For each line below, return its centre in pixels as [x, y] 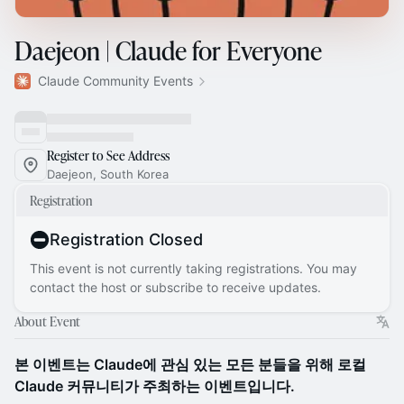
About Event [47, 321]
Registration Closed [126, 239]
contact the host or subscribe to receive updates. [175, 287]
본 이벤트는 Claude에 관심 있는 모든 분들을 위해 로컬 [190, 364]
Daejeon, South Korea [108, 174]
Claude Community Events [115, 81]
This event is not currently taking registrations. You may [193, 268]
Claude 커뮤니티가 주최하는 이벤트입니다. [155, 386]
